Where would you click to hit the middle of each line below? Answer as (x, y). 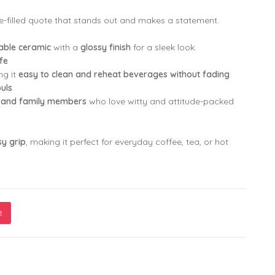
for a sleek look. (164, 47)
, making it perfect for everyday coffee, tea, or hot (127, 141)
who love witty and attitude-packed (160, 101)
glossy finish (106, 47)
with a (66, 47)
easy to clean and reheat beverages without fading (124, 74)
